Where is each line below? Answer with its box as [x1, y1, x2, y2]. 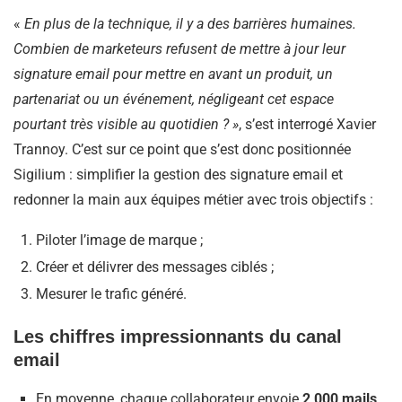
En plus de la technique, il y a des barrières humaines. [24, 15, 356, 33]
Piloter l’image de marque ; [36, 232, 203, 249]
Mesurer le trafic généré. [36, 285, 187, 303]
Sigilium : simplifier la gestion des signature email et [13, 166, 343, 184]
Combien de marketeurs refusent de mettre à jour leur [13, 40, 345, 58]
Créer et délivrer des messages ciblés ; [36, 258, 274, 276]
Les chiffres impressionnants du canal [13, 327, 342, 347]
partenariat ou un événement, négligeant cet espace [13, 91, 334, 109]
